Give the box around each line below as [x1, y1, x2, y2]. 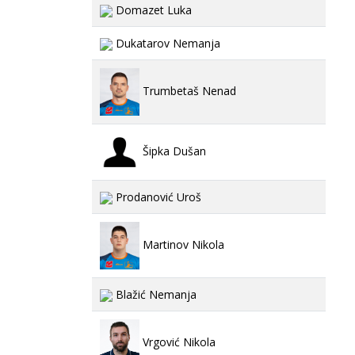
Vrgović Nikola [139, 334, 216, 349]
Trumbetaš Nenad [139, 82, 236, 98]
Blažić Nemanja [113, 287, 197, 302]
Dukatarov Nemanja [113, 36, 220, 51]
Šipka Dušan [139, 143, 206, 158]
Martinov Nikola [139, 236, 224, 252]
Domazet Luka [113, 2, 192, 17]
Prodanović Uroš [113, 189, 201, 204]
